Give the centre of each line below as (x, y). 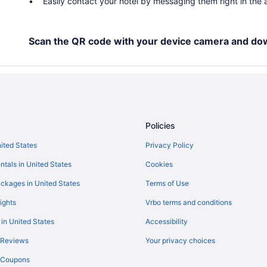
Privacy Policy (170, 145)
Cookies (159, 164)
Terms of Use (167, 183)
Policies (160, 125)
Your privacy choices (180, 240)
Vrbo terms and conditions (189, 202)
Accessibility (167, 221)
